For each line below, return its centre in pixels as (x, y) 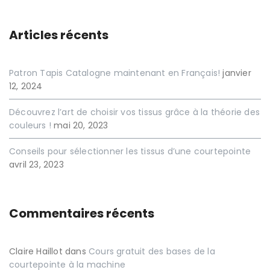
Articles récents (59, 35)
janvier (237, 73)
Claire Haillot (36, 251)
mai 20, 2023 (81, 125)
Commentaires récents (82, 213)
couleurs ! (30, 125)
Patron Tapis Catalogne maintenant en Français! (115, 73)
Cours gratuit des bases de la (152, 251)
